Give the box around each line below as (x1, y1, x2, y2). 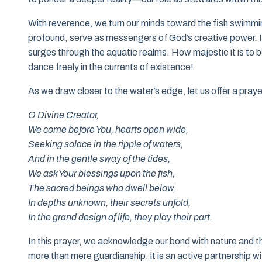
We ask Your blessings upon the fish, (28, 168, 175, 179)
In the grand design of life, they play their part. (28, 212, 212, 223)
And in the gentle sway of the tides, (28, 154, 170, 164)
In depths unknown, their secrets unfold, (28, 198, 191, 208)
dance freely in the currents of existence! (28, 62, 194, 73)
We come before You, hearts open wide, (28, 125, 188, 135)
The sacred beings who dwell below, (28, 183, 175, 194)
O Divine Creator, (28, 110, 99, 120)
